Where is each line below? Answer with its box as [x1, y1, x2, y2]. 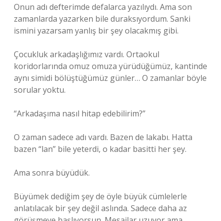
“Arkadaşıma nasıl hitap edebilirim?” [14, 108, 146, 119]
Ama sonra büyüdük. [14, 167, 90, 178]
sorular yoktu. [14, 84, 66, 95]
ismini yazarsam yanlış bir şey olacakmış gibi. [14, 25, 179, 36]
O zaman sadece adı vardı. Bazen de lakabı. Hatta [14, 132, 192, 143]
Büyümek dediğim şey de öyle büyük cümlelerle [14, 191, 187, 202]
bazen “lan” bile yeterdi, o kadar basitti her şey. [14, 144, 186, 154]
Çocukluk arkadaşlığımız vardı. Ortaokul [14, 49, 159, 60]
